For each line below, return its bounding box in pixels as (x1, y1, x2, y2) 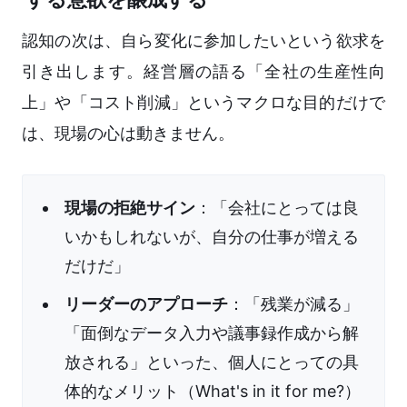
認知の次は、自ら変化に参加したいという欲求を (22, 31, 385, 51)
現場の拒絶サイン (65, 198, 195, 218)
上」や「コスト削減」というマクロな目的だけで (22, 93, 385, 113)
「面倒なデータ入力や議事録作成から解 (65, 323, 359, 343)
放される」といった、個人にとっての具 (65, 352, 359, 372)
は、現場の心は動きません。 (22, 124, 234, 144)
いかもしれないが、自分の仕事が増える (65, 227, 359, 247)
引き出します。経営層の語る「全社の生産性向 (22, 62, 385, 82)
